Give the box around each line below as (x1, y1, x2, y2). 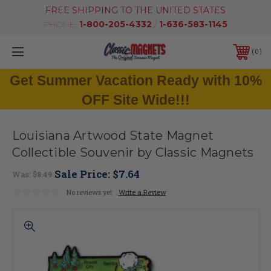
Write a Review (118, 187, 166, 197)
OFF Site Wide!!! (81, 92, 190, 108)
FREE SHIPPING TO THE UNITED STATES (45, 5, 226, 16)
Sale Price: (54, 167, 113, 181)
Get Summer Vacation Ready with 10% (9, 73, 262, 88)
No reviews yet (66, 187, 113, 197)
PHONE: (44, 19, 79, 30)
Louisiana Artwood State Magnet (11, 128, 214, 143)
